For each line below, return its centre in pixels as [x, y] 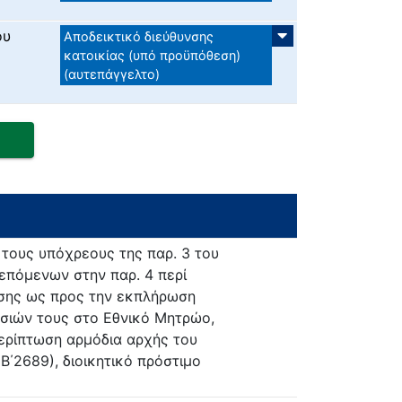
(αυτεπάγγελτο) [111, 74]
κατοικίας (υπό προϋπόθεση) [152, 56]
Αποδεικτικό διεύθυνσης [138, 37]
